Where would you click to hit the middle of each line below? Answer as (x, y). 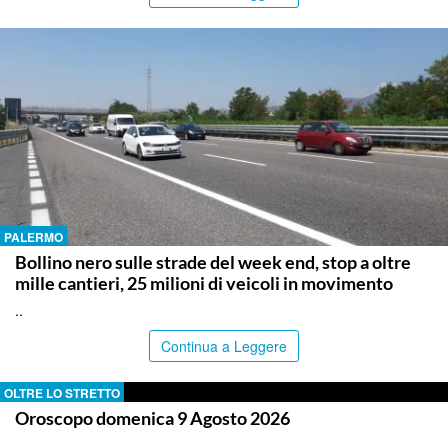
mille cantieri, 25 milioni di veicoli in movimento (204, 282)
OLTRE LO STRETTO (62, 392)
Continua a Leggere (224, 345)
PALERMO (33, 236)
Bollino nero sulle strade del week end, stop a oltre (213, 261)
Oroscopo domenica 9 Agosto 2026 (152, 417)
